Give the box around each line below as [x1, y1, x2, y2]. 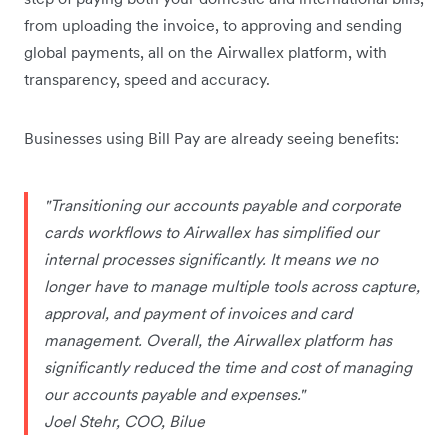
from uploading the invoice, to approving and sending [24, 14, 402, 35]
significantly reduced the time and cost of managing [44, 356, 412, 377]
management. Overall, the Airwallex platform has [44, 329, 392, 350]
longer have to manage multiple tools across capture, [44, 275, 420, 296]
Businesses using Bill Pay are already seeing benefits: [24, 127, 399, 148]
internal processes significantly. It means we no [44, 248, 378, 269]
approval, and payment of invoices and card [44, 302, 352, 323]
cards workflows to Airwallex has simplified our [44, 221, 379, 242]
